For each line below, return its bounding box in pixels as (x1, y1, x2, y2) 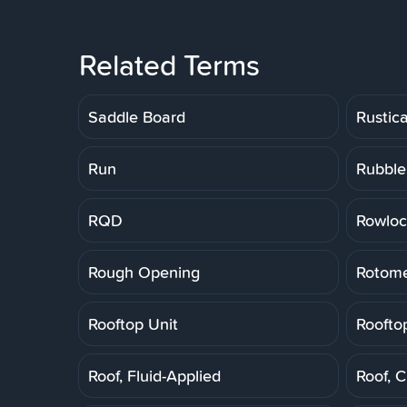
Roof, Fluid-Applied (88, 363, 221, 387)
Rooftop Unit (88, 312, 178, 335)
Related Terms (79, 44, 260, 85)
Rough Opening (88, 260, 200, 283)
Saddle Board (88, 104, 185, 128)
